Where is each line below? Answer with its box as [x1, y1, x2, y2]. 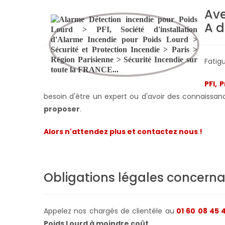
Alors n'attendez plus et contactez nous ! [44, 126, 202, 137]
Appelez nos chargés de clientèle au [44, 205, 174, 216]
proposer [44, 103, 80, 114]
